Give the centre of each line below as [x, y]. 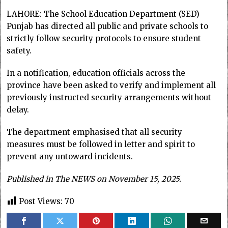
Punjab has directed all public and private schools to [108, 26]
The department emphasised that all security [95, 132]
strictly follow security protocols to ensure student [104, 38]
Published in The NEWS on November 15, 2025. [94, 179]
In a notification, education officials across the [96, 73]
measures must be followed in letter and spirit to [101, 144]
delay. [18, 109]
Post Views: [41, 201]
